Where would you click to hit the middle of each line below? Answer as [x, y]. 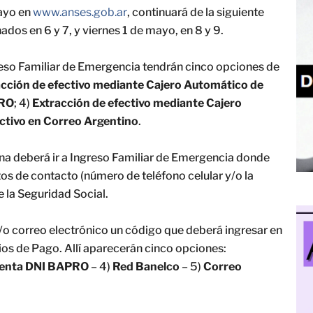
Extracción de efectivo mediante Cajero [137, 103]
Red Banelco [146, 267]
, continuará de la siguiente [196, 12]
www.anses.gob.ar [80, 12]
